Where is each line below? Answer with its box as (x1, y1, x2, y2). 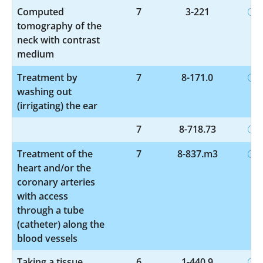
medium (17, 47, 54, 60)
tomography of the (17, 19, 102, 32)
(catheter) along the (17, 217, 104, 231)
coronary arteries (17, 175, 95, 188)
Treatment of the (17, 147, 93, 160)
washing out (17, 85, 72, 98)
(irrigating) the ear (17, 99, 97, 112)
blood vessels (17, 231, 77, 245)
